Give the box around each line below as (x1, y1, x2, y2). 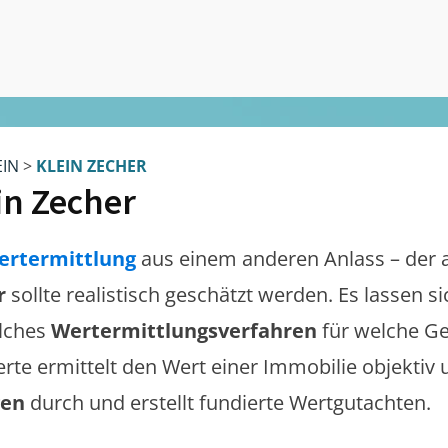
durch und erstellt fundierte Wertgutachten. (30, 389, 431, 416)
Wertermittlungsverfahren (51, 317, 322, 344)
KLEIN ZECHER (36, 155, 147, 177)
